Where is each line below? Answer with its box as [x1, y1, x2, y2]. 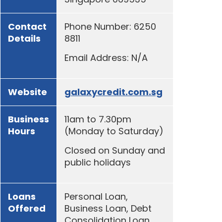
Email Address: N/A [64, 51, 148, 64]
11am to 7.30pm [64, 113, 131, 126]
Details [8, 32, 41, 45]
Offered [8, 202, 46, 215]
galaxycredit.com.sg [64, 86, 163, 99]
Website [8, 86, 47, 99]
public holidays [64, 156, 131, 168]
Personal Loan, [64, 190, 128, 203]
